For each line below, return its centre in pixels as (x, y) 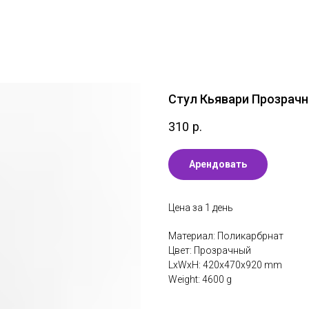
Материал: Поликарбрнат (226, 236)
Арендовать (218, 164)
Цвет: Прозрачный (210, 250)
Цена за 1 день (201, 207)
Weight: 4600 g (200, 279)
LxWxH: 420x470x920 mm (225, 265)
